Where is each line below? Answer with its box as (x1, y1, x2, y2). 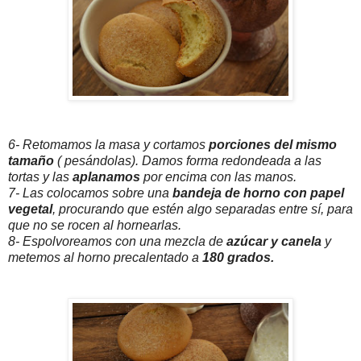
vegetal (8, 202, 52, 217)
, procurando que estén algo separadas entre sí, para (52, 202, 353, 217)
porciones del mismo (209, 138, 337, 152)
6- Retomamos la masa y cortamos (8, 138, 209, 152)
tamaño (8, 154, 54, 168)
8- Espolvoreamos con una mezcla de (8, 234, 226, 249)
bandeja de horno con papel (172, 186, 344, 201)
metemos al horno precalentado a (8, 251, 202, 265)
